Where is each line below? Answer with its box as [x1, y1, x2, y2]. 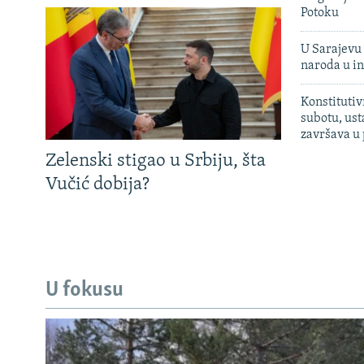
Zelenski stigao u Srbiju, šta [45, 151, 266, 171]
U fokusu [45, 279, 123, 302]
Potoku [301, 6, 339, 19]
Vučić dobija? [45, 175, 149, 194]
